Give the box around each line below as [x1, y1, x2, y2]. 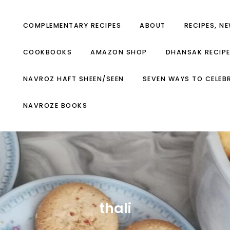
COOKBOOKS [23, 48, 72, 56]
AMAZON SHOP [90, 48, 147, 56]
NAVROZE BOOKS [23, 101, 87, 110]
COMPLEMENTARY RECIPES [23, 21, 121, 30]
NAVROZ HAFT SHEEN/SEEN [23, 74, 124, 83]
